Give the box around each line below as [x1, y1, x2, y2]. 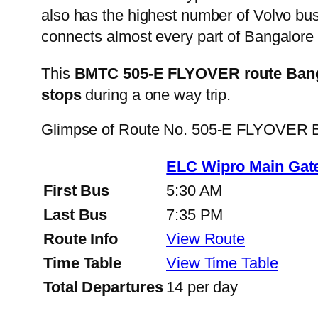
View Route [166, 229, 245, 248]
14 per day [166, 278, 238, 296]
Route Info [43, 229, 118, 248]
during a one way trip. [81, 85, 231, 104]
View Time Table [166, 253, 278, 272]
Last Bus [43, 205, 108, 224]
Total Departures [43, 278, 163, 296]
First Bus [43, 181, 110, 199]
